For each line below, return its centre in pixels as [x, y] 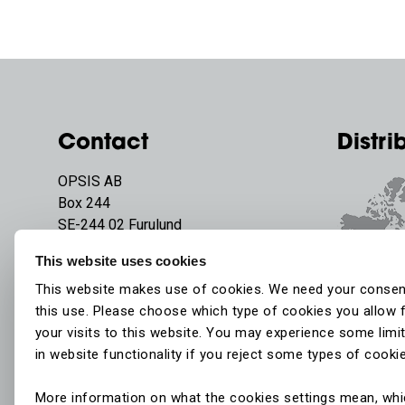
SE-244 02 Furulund [120, 225]
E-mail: [81, 304]
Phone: [81, 283]
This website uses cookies [120, 260]
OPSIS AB [90, 181]
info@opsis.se [150, 304]
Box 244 [84, 203]
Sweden [84, 246]
